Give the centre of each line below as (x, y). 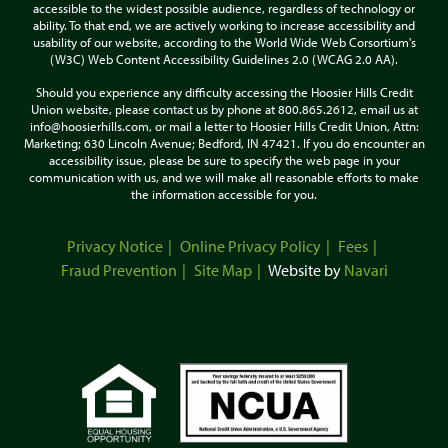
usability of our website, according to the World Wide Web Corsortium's (224, 42)
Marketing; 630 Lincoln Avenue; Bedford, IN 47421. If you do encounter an (224, 143)
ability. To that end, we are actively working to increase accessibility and (224, 25)
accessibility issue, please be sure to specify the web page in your (224, 160)
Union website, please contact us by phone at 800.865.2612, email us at (224, 109)
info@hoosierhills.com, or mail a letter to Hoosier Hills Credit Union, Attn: (224, 126)
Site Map (222, 270)
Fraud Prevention (118, 270)
